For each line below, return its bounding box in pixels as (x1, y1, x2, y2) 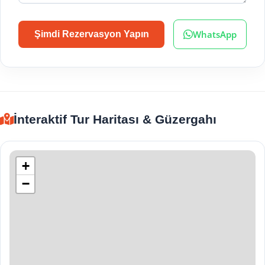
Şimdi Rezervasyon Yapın (34, 29, 149, 39)
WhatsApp (193, 28, 237, 40)
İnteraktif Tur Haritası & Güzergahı (14, 112, 216, 126)
